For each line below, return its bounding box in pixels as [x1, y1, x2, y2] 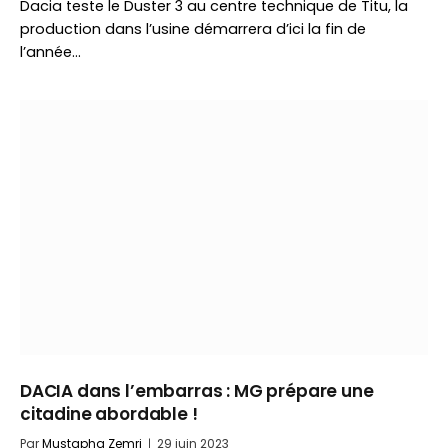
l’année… [20, 42, 81, 62]
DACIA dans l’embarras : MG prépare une [20, 379, 374, 403]
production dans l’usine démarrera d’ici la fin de [20, 19, 366, 39]
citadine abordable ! [20, 402, 198, 426]
